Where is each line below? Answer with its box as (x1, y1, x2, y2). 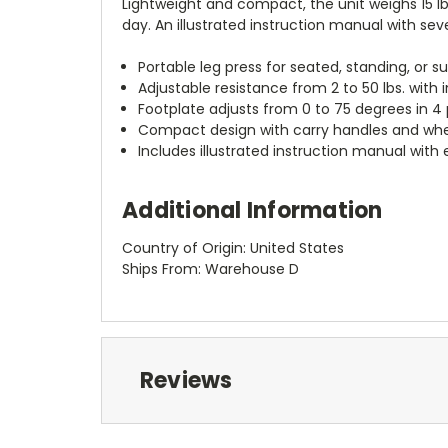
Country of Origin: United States (122, 237, 344, 258)
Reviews (139, 364, 233, 396)
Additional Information (122, 194, 383, 226)
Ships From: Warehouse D (122, 258, 299, 279)
